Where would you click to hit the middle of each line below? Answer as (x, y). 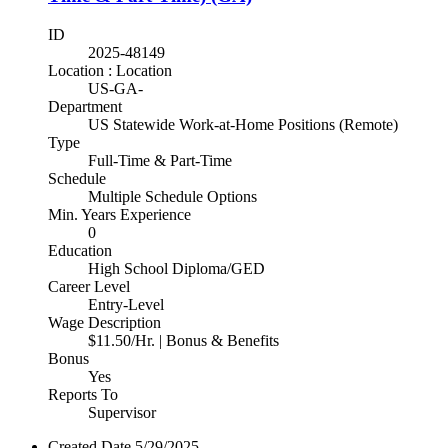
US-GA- (115, 88)
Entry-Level (126, 304)
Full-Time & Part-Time (160, 160)
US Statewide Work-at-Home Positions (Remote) (243, 124)
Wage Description (104, 322)
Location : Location (110, 70)
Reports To (83, 394)
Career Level (89, 286)
